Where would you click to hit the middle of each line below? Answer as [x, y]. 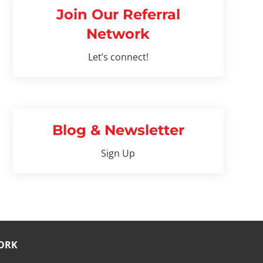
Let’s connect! [118, 57]
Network [118, 33]
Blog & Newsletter [118, 130]
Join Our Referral [118, 14]
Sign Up [118, 153]
